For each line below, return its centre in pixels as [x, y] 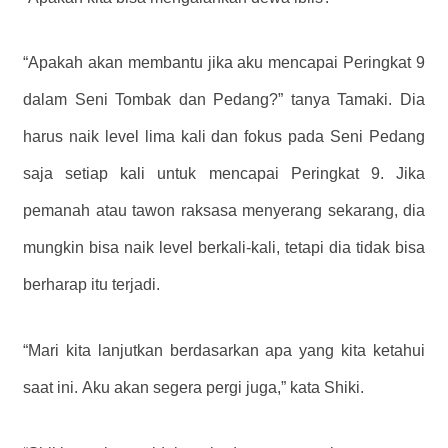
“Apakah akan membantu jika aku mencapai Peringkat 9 [224, 63]
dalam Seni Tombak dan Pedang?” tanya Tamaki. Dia [224, 100]
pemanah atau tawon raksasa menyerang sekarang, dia [224, 211]
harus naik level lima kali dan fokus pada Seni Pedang [224, 137]
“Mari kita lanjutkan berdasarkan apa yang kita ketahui [224, 351]
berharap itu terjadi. [91, 285]
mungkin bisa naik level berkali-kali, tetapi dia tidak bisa [224, 248]
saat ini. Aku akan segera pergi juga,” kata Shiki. [193, 388]
